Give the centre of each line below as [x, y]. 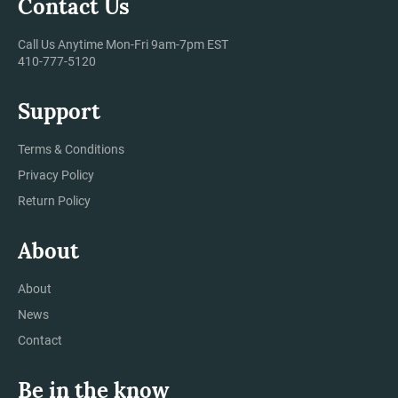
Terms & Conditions [71, 149]
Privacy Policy [56, 175]
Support [59, 111]
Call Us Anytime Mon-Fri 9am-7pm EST [123, 44]
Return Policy [54, 200]
